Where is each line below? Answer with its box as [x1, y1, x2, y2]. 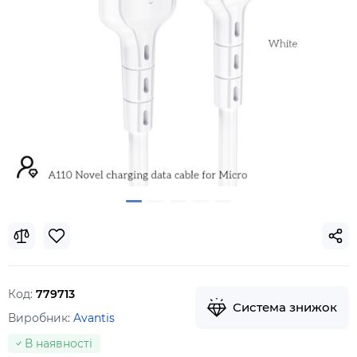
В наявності [25, 336, 92, 351]
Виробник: [8, 311, 73, 325]
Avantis [73, 311, 115, 325]
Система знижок [233, 300, 337, 315]
